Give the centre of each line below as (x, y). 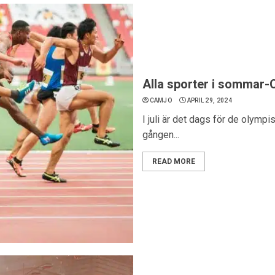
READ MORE (173, 161)
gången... (161, 135)
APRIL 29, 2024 (209, 100)
